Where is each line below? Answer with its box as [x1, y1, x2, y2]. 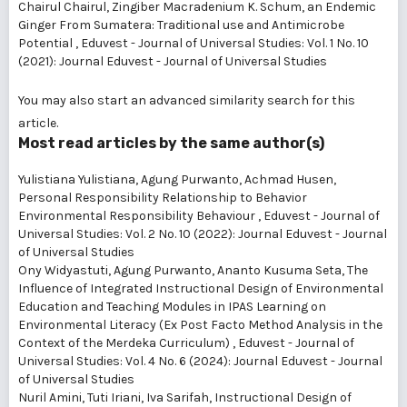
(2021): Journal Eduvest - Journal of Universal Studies [18, 54, 327, 69]
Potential [18, 35, 75, 51]
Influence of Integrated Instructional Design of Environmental [18, 281, 383, 296]
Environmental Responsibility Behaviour [18, 208, 258, 223]
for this [309, 93, 355, 108]
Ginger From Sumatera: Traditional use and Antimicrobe [18, 17, 344, 33]
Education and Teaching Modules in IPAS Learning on [18, 299, 326, 314]
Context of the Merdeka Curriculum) [18, 335, 233, 351]
